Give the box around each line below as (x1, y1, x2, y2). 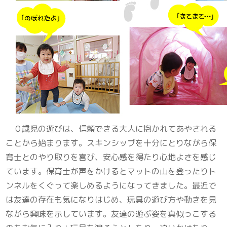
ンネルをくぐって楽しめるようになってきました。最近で (6, 180, 217, 192)
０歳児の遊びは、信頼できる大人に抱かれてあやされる (6, 123, 217, 135)
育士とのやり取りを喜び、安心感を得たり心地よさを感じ (6, 152, 217, 163)
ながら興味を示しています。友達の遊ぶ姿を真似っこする (6, 208, 217, 220)
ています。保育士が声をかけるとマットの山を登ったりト (6, 166, 217, 177)
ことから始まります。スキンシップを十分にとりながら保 (6, 137, 217, 149)
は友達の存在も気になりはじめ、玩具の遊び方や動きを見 (6, 194, 217, 206)
